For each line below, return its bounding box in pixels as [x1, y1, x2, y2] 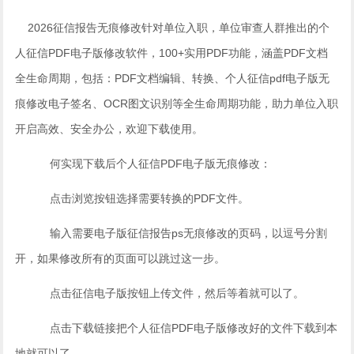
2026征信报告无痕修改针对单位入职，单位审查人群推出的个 [15, 21, 330, 34]
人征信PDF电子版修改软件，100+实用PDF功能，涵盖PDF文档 [15, 46, 329, 59]
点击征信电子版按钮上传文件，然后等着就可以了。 [15, 286, 305, 299]
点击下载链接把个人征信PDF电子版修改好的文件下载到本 [15, 321, 338, 334]
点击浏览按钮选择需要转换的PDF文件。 [15, 191, 250, 205]
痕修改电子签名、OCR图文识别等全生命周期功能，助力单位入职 [15, 96, 339, 110]
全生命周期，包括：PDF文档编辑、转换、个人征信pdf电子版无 [15, 71, 330, 85]
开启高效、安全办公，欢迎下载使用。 [15, 122, 204, 135]
